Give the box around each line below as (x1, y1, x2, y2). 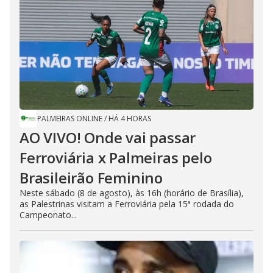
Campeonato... (19, 209, 77, 221)
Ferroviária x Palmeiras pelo (19, 147, 212, 168)
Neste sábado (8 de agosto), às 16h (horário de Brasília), (19, 187, 244, 199)
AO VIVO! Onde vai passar (19, 127, 196, 147)
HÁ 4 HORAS (108, 113, 151, 124)
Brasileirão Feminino (19, 168, 163, 188)
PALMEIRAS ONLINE (37, 113, 102, 124)
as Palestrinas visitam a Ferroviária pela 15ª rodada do (19, 198, 234, 210)
